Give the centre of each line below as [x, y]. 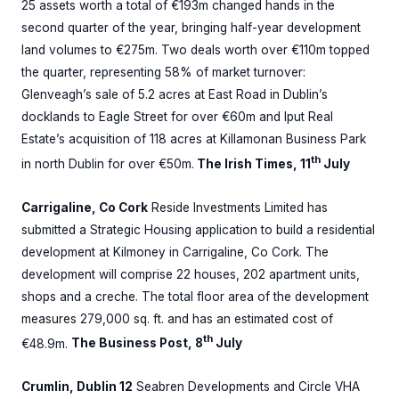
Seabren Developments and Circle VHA [246, 387]
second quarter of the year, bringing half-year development [191, 28]
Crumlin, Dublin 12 [77, 387]
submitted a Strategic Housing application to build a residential [198, 229]
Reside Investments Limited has [238, 207]
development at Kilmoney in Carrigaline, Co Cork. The [175, 252]
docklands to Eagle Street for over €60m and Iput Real [177, 117]
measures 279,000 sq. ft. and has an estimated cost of [177, 318]
